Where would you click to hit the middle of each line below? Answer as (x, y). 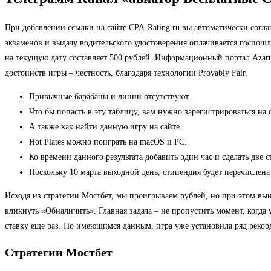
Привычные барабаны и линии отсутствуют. (110, 97)
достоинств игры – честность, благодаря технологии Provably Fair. (126, 73)
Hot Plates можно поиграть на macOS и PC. (108, 142)
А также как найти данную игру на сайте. (106, 127)
